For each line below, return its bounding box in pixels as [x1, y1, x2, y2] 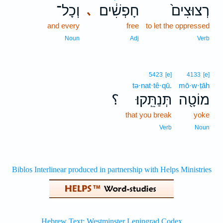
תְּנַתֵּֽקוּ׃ [136, 92, 172, 108]
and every [47, 21, 80, 30]
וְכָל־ [56, 3, 80, 18]
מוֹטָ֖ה [179, 92, 210, 108]
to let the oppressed [146, 21, 210, 30]
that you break [125, 111, 172, 119]
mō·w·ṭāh [179, 81, 210, 90]
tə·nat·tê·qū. [132, 81, 172, 90]
